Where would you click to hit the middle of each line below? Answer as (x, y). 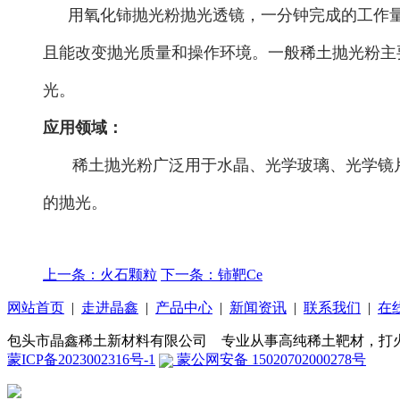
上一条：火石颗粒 (100, 274)
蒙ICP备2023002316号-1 (81, 359)
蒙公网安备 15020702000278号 (270, 359)
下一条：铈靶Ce (212, 274)
